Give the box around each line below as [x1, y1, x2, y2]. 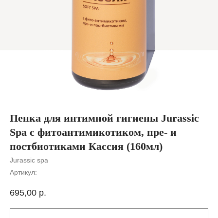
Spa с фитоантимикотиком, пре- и [10, 126, 177, 138]
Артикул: [10, 168, 37, 176]
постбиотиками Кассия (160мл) [10, 140, 163, 152]
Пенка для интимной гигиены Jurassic [10, 112, 199, 124]
